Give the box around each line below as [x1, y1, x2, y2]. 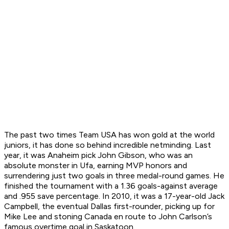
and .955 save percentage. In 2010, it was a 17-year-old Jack [4, 191, 224, 201]
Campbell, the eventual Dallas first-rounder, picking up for [4, 201, 215, 212]
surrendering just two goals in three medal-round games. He [4, 171, 224, 181]
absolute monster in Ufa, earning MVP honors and [4, 161, 187, 171]
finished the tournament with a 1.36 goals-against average [4, 181, 218, 191]
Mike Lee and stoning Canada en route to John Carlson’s [4, 212, 212, 222]
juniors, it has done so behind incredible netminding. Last [4, 140, 211, 150]
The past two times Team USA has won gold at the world [4, 130, 215, 140]
